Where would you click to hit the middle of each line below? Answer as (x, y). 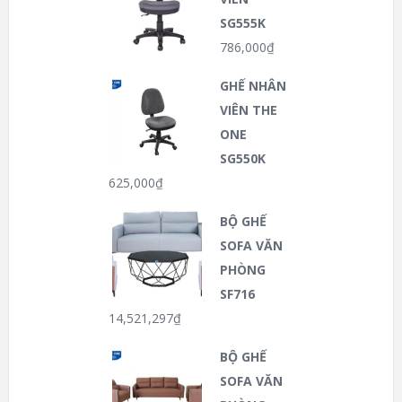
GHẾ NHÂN (253, 86)
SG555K (243, 23)
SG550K (243, 159)
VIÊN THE (249, 110)
